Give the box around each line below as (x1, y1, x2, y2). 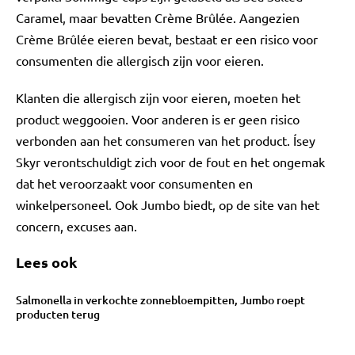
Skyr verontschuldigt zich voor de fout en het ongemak (16, 154, 325, 170)
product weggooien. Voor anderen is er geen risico (16, 111, 300, 127)
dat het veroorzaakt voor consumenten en (16, 175, 253, 191)
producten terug (16, 306, 100, 322)
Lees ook (16, 253, 77, 271)
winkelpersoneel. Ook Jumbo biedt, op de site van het (16, 197, 319, 212)
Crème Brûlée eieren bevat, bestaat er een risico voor (16, 31, 318, 47)
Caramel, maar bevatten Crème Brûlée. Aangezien (16, 10, 300, 25)
